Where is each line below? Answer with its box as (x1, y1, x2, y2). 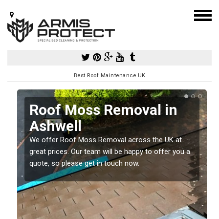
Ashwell (29, 117, 82, 134)
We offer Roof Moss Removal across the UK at (29, 135, 182, 144)
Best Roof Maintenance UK (73, 72, 146, 79)
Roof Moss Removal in (29, 101, 177, 118)
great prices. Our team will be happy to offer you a (29, 147, 190, 156)
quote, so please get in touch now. (29, 158, 139, 168)
